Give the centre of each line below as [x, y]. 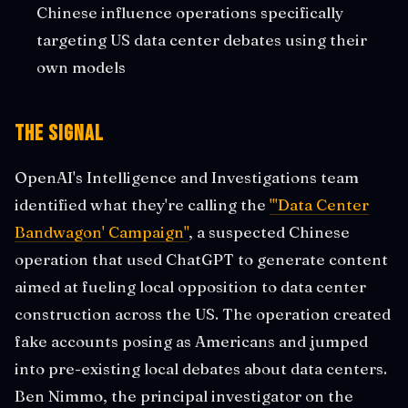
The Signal [59, 133]
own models [81, 66]
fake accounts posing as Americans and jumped [191, 341]
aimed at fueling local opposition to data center [190, 286]
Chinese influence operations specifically [190, 12]
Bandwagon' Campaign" [102, 231]
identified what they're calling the [142, 204]
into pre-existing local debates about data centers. [201, 368]
